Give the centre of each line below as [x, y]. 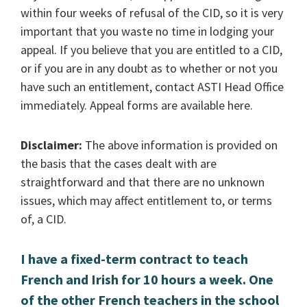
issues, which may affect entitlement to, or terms [147, 200]
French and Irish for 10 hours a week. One [147, 280]
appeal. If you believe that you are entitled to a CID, [152, 50]
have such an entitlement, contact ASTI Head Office [152, 87]
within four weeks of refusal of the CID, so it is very [152, 13]
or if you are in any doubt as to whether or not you [149, 69]
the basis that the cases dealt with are [119, 163]
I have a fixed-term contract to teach [135, 259]
